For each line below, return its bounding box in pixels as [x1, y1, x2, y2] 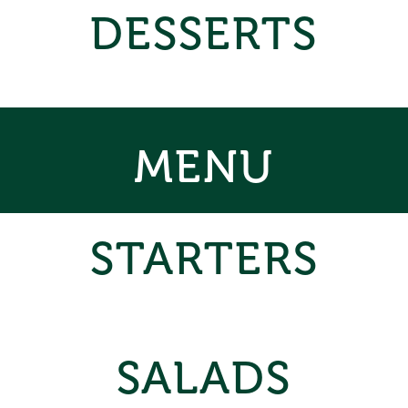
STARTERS [89, 231, 319, 286]
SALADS [117, 351, 291, 405]
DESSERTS [90, 6, 318, 61]
